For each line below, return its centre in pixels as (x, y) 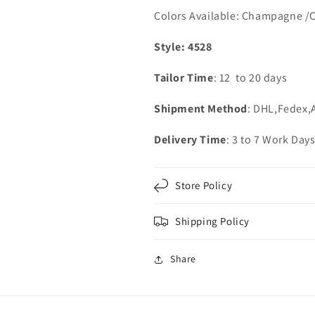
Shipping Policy (212, 221)
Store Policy (204, 185)
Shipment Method (201, 109)
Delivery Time (190, 140)
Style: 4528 (183, 47)
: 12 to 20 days (250, 78)
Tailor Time (184, 78)
